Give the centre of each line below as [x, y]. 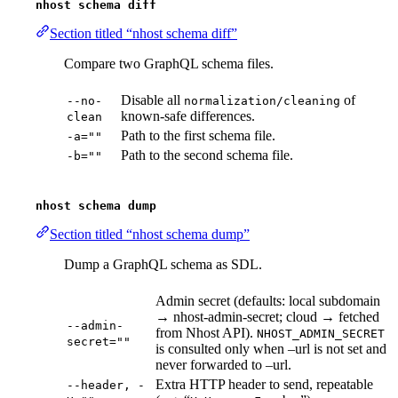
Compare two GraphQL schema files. [169, 64]
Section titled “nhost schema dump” [150, 235]
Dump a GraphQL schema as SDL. [163, 265]
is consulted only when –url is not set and [271, 349]
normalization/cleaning [262, 101]
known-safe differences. [188, 116]
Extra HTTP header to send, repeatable [264, 385]
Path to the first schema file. [198, 136]
